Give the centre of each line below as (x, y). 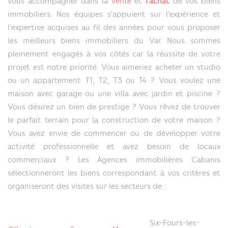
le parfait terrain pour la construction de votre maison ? (114, 120)
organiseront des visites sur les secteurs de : (87, 187)
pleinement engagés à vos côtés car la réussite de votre (114, 54)
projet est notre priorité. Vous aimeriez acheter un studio (114, 67)
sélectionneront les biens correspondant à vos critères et (114, 173)
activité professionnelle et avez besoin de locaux (114, 147)
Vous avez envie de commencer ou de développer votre (114, 134)
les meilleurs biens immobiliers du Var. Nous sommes (114, 41)
